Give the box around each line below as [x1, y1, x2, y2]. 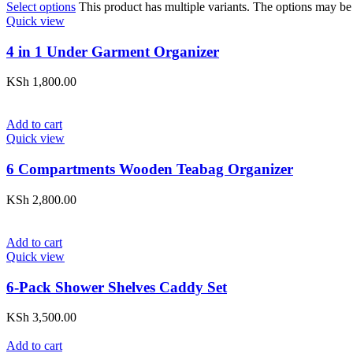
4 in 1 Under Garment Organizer [6, 43, 219, 60]
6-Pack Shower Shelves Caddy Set [6, 278, 227, 295]
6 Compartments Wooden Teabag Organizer [6, 161, 293, 178]
